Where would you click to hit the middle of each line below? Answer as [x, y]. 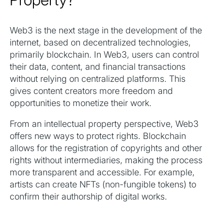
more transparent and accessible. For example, [102, 172]
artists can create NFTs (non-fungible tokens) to [103, 185]
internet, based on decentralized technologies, [100, 43]
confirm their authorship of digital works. [88, 197]
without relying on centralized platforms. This [98, 79]
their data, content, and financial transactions [98, 67]
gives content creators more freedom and [91, 91]
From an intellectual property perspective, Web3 [104, 124]
